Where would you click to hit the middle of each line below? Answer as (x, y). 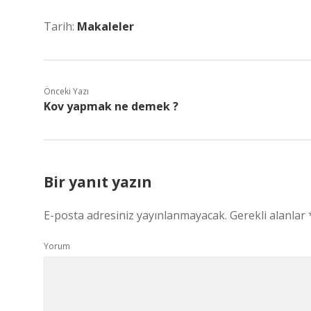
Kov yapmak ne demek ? (111, 106)
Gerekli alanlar (269, 215)
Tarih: (60, 26)
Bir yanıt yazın (98, 182)
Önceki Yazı (66, 91)
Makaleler (106, 26)
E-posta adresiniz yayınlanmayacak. (135, 215)
